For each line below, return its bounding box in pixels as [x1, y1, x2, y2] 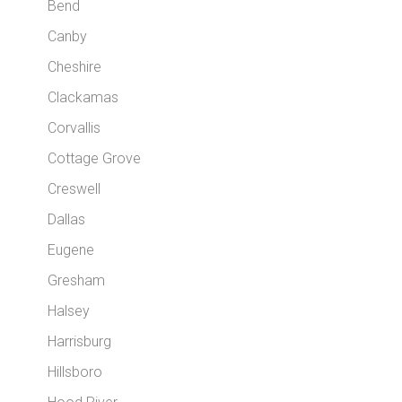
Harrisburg [48, 333, 112, 351]
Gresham [48, 272, 106, 290]
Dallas [48, 211, 86, 229]
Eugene [48, 241, 95, 259]
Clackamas [48, 89, 119, 107]
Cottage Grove [48, 150, 142, 168]
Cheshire [48, 58, 102, 76]
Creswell [48, 180, 101, 198]
